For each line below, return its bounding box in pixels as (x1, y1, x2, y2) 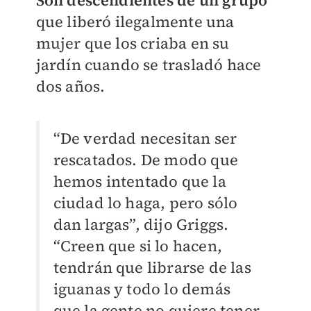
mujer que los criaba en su (35, 33, 230, 54)
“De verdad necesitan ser (53, 128, 237, 149)
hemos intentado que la (53, 171, 226, 192)
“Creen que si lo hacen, (53, 235, 223, 257)
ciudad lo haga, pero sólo (53, 192, 238, 214)
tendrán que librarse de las (53, 257, 251, 278)
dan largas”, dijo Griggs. (53, 214, 229, 235)
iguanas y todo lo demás (53, 278, 231, 300)
